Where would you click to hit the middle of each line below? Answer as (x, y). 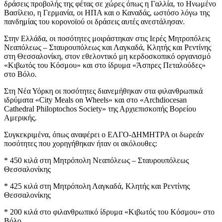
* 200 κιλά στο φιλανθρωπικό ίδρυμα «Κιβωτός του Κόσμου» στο (109, 212)
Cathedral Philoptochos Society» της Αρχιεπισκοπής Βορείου (100, 109)
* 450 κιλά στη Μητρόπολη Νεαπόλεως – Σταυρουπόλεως (96, 160)
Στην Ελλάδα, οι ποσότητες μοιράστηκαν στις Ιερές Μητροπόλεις (107, 38)
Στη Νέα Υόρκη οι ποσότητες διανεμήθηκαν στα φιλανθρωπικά (103, 91)
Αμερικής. (20, 117)
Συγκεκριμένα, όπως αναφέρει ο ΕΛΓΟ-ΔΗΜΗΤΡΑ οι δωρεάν (104, 134)
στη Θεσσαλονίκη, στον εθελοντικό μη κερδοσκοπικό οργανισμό (107, 56)
